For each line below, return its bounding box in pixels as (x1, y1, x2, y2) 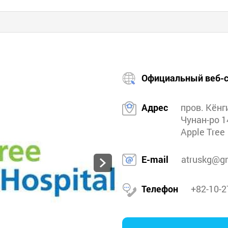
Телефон (141, 183, 178, 195)
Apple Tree (181, 126, 227, 138)
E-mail (141, 153, 168, 165)
